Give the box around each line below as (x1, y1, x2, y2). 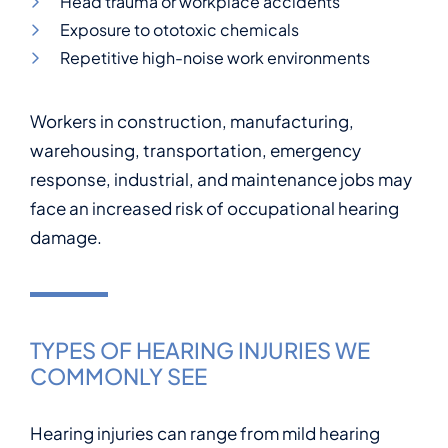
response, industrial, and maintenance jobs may (30, 168, 412, 190)
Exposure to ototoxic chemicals (60, 19, 299, 40)
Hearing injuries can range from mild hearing (30, 422, 380, 444)
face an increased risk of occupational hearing (30, 197, 399, 219)
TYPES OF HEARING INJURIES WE (30, 336, 370, 364)
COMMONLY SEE (30, 362, 207, 390)
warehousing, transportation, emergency (30, 139, 361, 161)
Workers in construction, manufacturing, (30, 110, 354, 132)
